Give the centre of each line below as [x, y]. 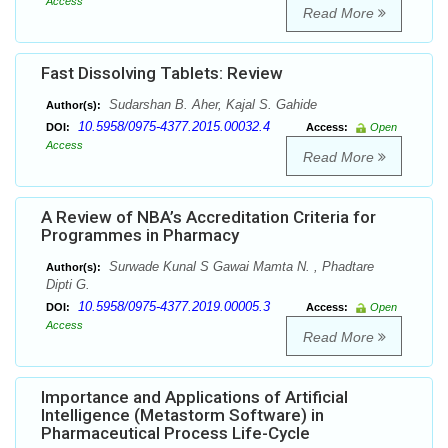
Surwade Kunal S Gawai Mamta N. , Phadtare [239, 267]
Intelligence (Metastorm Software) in [182, 415]
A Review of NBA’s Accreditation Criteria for [208, 217]
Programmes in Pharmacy [140, 235]
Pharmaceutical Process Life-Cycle [175, 433]
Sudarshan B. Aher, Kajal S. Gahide [211, 105]
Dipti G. [68, 285]
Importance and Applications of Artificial [194, 397]
